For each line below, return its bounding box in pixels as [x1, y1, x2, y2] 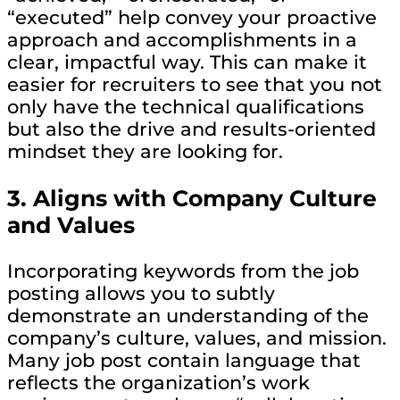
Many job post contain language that [7, 349, 361, 372]
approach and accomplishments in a [7, 28, 357, 51]
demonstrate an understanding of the [7, 304, 369, 328]
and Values [7, 211, 135, 238]
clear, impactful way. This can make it [7, 50, 367, 73]
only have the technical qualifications [7, 95, 364, 118]
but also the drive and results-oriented [7, 117, 376, 140]
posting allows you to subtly [7, 282, 275, 305]
